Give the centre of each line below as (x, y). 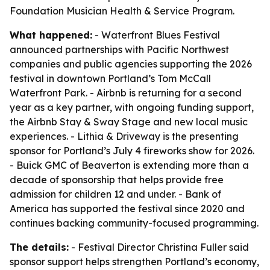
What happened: (51, 35)
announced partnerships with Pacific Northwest (119, 49)
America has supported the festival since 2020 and (127, 209)
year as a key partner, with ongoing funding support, (132, 107)
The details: (39, 247)
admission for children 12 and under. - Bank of (115, 194)
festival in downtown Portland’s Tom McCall (110, 78)
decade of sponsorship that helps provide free (117, 180)
